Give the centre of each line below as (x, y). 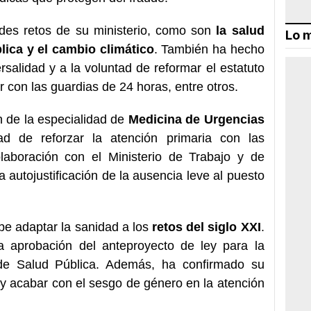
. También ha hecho (209, 49)
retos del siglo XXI (204, 227)
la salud (240, 30)
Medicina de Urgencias (196, 119)
